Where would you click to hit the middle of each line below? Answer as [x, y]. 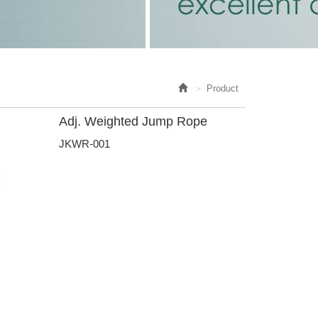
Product [223, 88]
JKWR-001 [85, 144]
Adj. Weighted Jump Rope [133, 121]
